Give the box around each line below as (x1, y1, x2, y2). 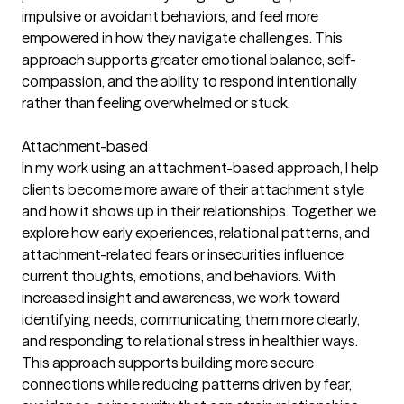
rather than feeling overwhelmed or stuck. (22, 94, 290, 112)
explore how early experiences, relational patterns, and (22, 224, 370, 242)
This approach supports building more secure (22, 353, 314, 372)
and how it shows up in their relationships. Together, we (22, 202, 376, 220)
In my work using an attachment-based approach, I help (22, 159, 379, 177)
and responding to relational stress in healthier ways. (22, 332, 358, 350)
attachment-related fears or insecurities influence (22, 245, 344, 263)
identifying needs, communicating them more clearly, (22, 310, 360, 328)
